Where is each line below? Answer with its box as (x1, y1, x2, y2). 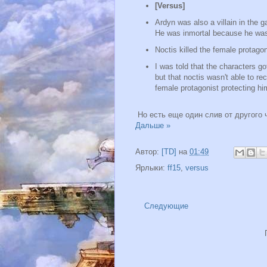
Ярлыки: (135, 163, 167, 173)
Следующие (144, 201, 188, 211)
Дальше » (135, 121, 170, 131)
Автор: (135, 147, 162, 157)
